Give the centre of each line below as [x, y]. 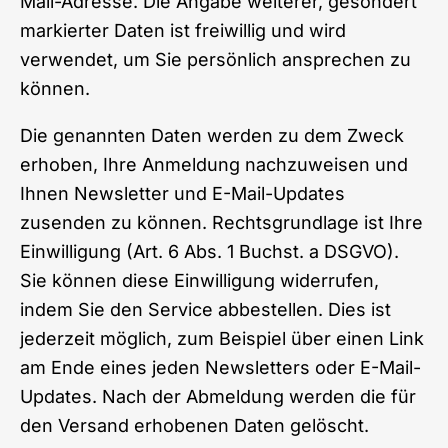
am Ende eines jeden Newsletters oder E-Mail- [220, 367]
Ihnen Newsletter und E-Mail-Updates [182, 193]
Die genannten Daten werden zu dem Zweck [212, 135]
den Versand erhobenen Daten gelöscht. [194, 425]
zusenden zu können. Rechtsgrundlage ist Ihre [221, 222]
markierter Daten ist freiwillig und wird [183, 30]
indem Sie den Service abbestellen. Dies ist [205, 309]
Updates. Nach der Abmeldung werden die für [218, 396]
